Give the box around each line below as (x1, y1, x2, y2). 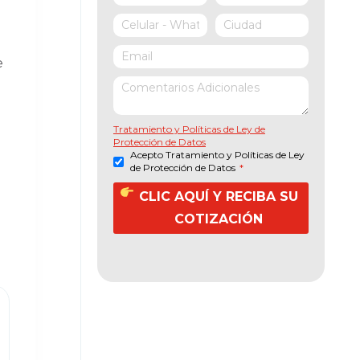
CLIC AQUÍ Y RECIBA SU (138, 189, 298, 204)
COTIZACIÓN (174, 211, 263, 227)
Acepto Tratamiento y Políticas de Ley (130, 149, 305, 161)
